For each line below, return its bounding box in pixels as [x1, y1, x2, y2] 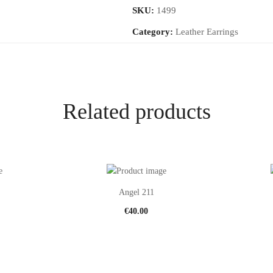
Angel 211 [118, 187, 154, 197]
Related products [62, 99, 211, 124]
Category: [132, 27, 175, 37]
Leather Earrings [175, 27, 238, 37]
